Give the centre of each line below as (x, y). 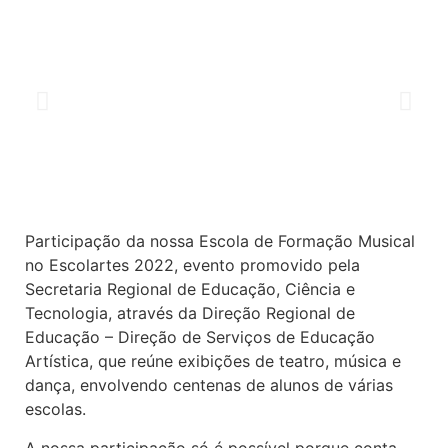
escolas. (55, 409)
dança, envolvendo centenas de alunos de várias (209, 385)
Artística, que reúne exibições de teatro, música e (213, 361)
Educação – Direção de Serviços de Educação (200, 337)
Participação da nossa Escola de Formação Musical (220, 241)
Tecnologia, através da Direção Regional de (190, 313)
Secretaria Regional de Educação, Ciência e (190, 289)
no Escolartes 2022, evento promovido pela (192, 265)
